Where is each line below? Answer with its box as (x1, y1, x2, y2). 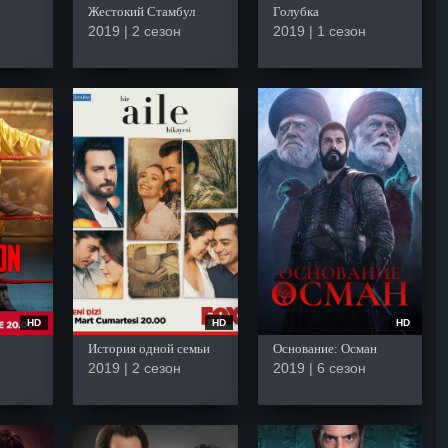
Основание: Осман (272, 340, 377, 356)
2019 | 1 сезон (272, 22, 366, 39)
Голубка (272, 3, 319, 19)
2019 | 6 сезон (272, 359, 366, 376)
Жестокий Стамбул (88, 3, 195, 19)
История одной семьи (88, 340, 210, 356)
